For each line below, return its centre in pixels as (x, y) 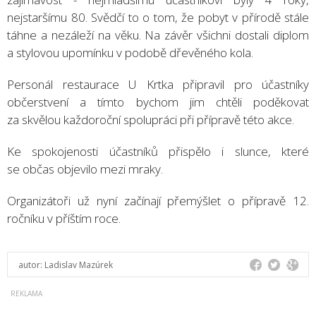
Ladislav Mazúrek (79, 265)
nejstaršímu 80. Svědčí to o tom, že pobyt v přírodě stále (158, 17)
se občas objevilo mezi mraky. (85, 169)
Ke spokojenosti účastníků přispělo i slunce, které (158, 151)
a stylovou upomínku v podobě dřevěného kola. (130, 52)
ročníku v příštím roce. (64, 218)
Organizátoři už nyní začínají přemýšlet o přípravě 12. (158, 200)
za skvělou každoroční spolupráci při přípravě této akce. (151, 119)
